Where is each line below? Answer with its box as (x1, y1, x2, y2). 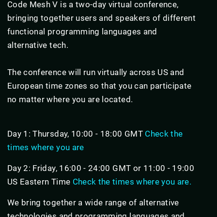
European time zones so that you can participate (7, 80, 192, 91)
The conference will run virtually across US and (7, 67, 185, 77)
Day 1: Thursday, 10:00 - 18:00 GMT (7, 128, 145, 139)
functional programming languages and (7, 26, 157, 36)
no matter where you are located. (7, 94, 133, 104)
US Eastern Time (7, 176, 73, 186)
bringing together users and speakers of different (7, 13, 196, 23)
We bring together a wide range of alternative (7, 197, 179, 207)
